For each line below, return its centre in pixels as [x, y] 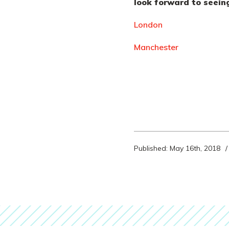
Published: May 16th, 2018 [177, 148]
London [148, 25]
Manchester [156, 47]
